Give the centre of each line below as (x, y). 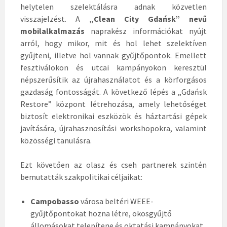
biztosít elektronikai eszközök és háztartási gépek (113, 116)
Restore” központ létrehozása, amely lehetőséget (113, 104)
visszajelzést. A (55, 19)
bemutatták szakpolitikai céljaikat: (81, 177)
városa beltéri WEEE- (116, 201)
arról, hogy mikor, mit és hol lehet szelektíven (113, 43)
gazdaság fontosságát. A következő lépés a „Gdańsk (113, 92)
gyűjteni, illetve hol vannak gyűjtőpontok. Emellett (113, 55)
